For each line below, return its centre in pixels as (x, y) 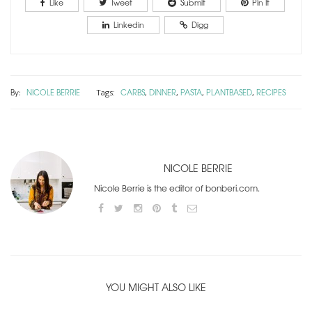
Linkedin (128, 24)
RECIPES (271, 92)
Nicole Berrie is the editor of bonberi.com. (177, 188)
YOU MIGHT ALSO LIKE (156, 287)
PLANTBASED (229, 92)
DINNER (163, 92)
